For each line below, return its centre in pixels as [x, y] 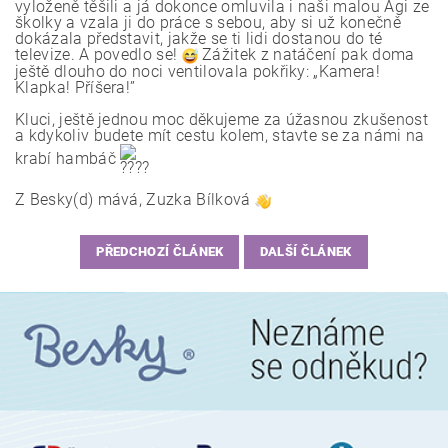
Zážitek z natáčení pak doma [306, 54]
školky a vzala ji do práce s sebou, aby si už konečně [208, 22]
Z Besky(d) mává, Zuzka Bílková [135, 199]
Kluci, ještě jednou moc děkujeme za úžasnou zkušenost [221, 119]
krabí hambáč [68, 158]
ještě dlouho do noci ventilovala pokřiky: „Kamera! [198, 71]
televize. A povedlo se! [98, 54]
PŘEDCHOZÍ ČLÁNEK [160, 252]
